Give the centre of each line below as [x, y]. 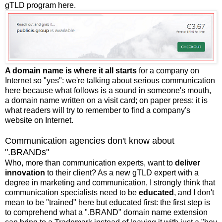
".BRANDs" [27, 152]
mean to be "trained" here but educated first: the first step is [108, 202]
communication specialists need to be [72, 192]
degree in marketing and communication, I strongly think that [110, 182]
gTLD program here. [40, 5]
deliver [188, 163]
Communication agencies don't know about [90, 140]
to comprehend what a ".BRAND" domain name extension [106, 212]
